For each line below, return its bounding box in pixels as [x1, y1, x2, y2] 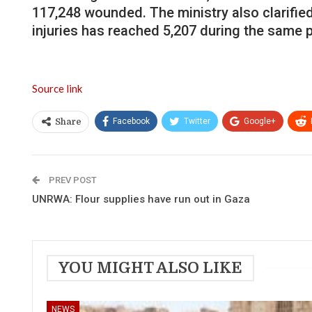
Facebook [113, 116, 150, 126]
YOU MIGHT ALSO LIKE [58, 258, 242, 276]
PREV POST [47, 174, 97, 185]
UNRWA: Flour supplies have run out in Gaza [32, 192, 250, 205]
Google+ [244, 116, 276, 126]
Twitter [184, 116, 210, 126]
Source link [32, 81, 82, 95]
